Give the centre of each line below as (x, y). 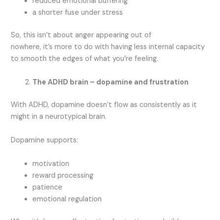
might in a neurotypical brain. (60, 117)
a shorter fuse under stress (78, 13)
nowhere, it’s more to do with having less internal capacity (108, 47)
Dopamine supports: (46, 140)
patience (48, 188)
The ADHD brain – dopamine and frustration (111, 82)
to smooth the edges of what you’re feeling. (86, 59)
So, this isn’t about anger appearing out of (81, 35)
